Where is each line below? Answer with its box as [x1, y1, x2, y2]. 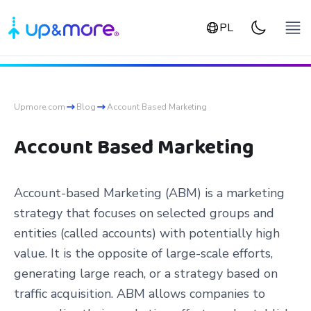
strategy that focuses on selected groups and [14, 204, 274, 221]
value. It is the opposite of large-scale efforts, [14, 244, 273, 262]
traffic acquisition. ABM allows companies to [14, 285, 265, 302]
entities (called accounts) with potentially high [14, 224, 280, 242]
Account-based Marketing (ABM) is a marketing [14, 184, 285, 201]
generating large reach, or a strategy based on [14, 264, 278, 282]
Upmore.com [14, 101, 65, 112]
